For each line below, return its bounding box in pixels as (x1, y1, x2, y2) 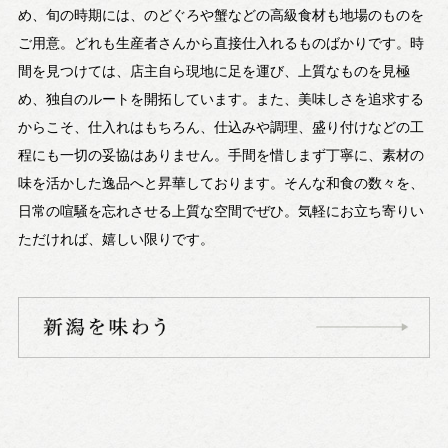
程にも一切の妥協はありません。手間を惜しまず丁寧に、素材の (17, 146, 424, 163)
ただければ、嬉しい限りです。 (17, 230, 214, 247)
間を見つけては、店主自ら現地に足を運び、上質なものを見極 (17, 62, 410, 79)
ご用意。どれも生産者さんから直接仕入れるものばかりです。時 (17, 34, 424, 51)
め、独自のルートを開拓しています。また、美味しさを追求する (17, 90, 424, 107)
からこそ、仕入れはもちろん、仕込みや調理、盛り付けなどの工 (17, 118, 424, 135)
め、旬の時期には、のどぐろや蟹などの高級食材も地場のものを (17, 6, 424, 23)
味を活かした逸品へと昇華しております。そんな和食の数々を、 (17, 174, 424, 191)
